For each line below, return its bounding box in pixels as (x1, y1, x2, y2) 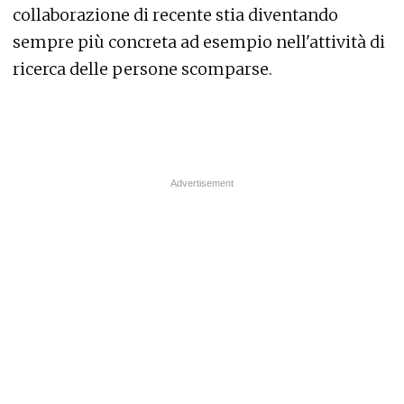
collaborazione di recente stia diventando (13, 4, 338, 25)
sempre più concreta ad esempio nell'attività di (13, 31, 385, 52)
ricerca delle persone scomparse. (13, 58, 272, 79)
